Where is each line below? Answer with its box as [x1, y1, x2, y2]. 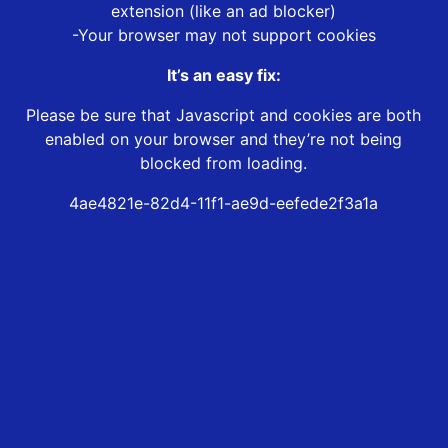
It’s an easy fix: [166, 65, 281, 86]
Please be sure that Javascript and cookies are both [26, 105, 422, 126]
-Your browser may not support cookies [71, 25, 376, 46]
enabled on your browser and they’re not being [45, 129, 403, 150]
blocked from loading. [140, 153, 308, 174]
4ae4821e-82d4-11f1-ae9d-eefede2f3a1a [69, 193, 379, 214]
